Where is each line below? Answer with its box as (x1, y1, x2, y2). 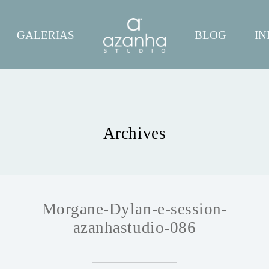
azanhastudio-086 (73, 218, 196, 237)
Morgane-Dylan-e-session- (41, 199, 228, 218)
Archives (103, 124, 166, 143)
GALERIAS (17, 28, 75, 41)
